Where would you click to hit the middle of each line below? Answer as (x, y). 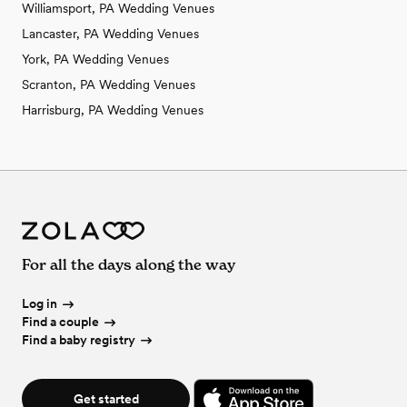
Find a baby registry (79, 339)
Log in (40, 304)
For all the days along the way (129, 265)
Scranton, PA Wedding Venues (109, 84)
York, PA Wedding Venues (95, 59)
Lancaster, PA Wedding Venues (110, 33)
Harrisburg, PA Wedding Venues (113, 109)
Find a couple (60, 322)
